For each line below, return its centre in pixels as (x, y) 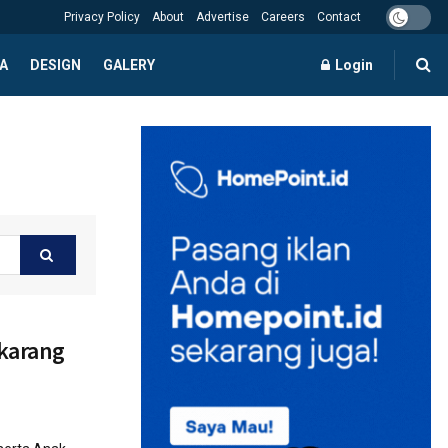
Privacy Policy (102, 17)
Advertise (222, 17)
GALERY (129, 65)
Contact (339, 17)
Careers (283, 17)
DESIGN (55, 65)
